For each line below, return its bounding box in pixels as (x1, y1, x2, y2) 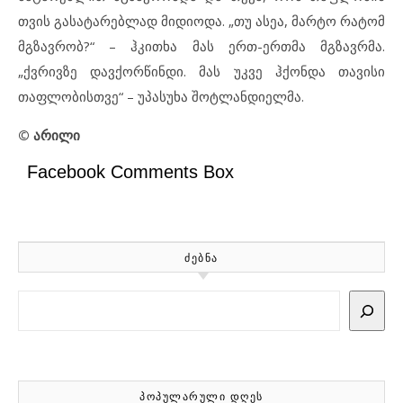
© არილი (18, 126, 80, 145)
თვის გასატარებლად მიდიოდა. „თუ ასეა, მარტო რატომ (18, 12, 385, 31)
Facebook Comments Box (27, 162, 234, 183)
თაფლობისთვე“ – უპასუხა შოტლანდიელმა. (18, 87, 304, 106)
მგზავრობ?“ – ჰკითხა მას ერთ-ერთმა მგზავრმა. (18, 37, 385, 56)
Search (17, 291, 58, 310)
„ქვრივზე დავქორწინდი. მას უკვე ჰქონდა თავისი (18, 62, 385, 81)
